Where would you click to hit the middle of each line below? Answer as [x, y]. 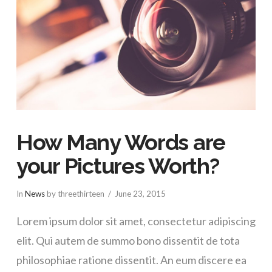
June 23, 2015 [140, 193]
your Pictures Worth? [117, 166]
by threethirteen [74, 193]
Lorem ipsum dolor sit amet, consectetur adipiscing [136, 221]
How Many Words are [121, 142]
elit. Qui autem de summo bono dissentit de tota [128, 241]
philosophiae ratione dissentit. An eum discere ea [131, 260]
